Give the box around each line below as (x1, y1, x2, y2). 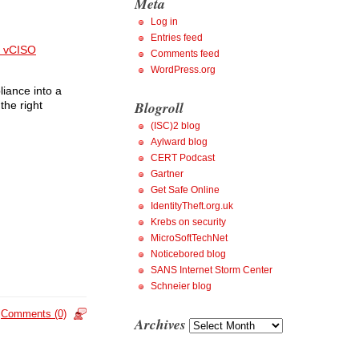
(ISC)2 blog (151, 119, 200, 131)
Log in (151, 15, 178, 27)
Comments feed (151, 47, 220, 59)
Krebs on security (151, 216, 226, 228)
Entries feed (151, 31, 203, 43)
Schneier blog (151, 280, 212, 292)
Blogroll (135, 97, 184, 118)
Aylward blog (151, 135, 208, 147)
